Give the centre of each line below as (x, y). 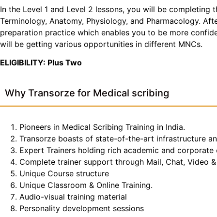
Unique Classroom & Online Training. (86, 185)
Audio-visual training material (73, 196)
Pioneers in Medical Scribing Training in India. (102, 127)
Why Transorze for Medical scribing (87, 93)
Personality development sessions (82, 208)
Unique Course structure (64, 173)
